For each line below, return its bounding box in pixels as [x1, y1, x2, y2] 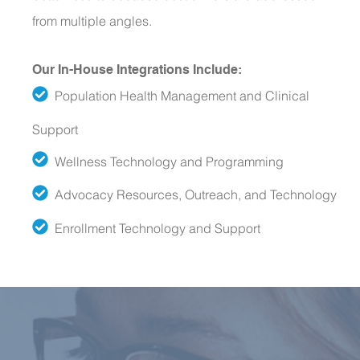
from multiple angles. [32, 12, 152, 29]
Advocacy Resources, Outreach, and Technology [48, 186, 337, 203]
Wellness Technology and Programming [48, 153, 284, 170]
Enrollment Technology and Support [48, 220, 260, 237]
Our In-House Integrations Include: [32, 61, 242, 77]
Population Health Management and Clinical [48, 87, 309, 104]
